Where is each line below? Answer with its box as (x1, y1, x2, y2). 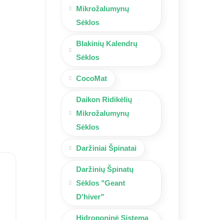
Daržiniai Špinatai (76, 143, 137, 152)
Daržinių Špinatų (76, 165, 134, 173)
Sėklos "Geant (76, 178, 125, 187)
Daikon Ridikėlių (76, 95, 132, 104)
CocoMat (76, 74, 107, 82)
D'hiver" (76, 192, 104, 201)
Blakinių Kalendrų (76, 39, 137, 48)
